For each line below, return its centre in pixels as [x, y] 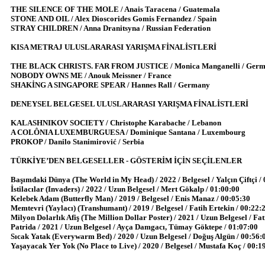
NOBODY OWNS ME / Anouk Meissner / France [91, 76]
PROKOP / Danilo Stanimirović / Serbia [77, 142]
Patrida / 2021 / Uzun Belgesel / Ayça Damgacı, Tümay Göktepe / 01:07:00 [134, 227]
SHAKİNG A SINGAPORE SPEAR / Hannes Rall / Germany [110, 85]
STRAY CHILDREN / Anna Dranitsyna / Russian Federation [111, 28]
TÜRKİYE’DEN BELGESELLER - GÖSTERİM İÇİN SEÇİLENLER [126, 161]
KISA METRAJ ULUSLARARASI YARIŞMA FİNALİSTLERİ [114, 47]
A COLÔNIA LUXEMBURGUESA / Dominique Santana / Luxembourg [128, 132]
